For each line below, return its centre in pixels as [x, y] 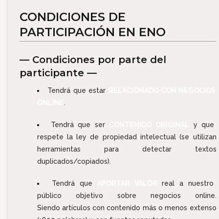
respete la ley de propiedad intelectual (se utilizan [127, 137]
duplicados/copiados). [74, 161]
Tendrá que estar [78, 90]
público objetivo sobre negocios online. [127, 195]
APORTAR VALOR [127, 183]
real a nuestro [185, 183]
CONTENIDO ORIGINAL [149, 124]
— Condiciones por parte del [93, 59]
